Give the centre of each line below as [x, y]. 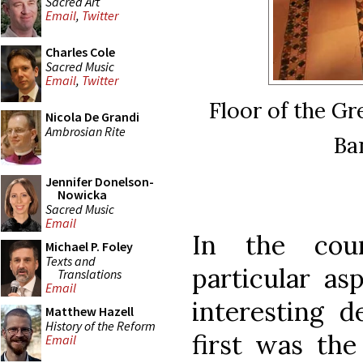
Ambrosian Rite [85, 131]
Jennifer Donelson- [100, 181]
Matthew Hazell [90, 311]
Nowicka [82, 194]
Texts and [70, 261]
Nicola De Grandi [92, 117]
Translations [90, 273]
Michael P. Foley [89, 246]
